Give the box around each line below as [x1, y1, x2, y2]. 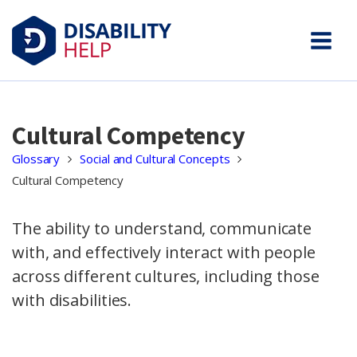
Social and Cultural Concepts [80, 151, 230, 167]
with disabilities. [12, 289, 132, 311]
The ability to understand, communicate [12, 218, 312, 239]
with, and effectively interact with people [12, 241, 316, 263]
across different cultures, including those [12, 265, 320, 287]
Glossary [12, 151, 61, 167]
